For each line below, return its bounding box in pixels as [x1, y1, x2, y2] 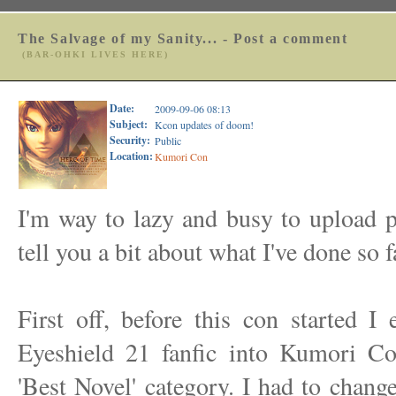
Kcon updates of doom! [155, 118, 254, 132]
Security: [110, 133, 150, 148]
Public [155, 133, 181, 148]
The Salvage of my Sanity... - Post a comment [18, 31, 348, 46]
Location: [110, 148, 153, 164]
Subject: [110, 117, 148, 132]
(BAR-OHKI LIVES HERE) [22, 49, 169, 59]
